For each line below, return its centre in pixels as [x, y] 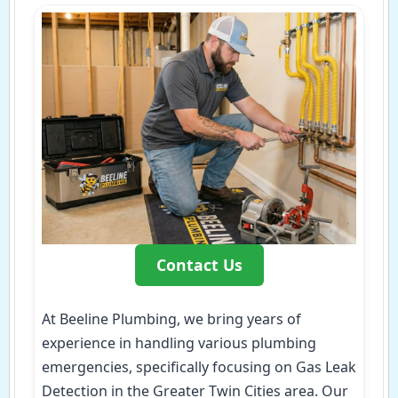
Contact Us [199, 265]
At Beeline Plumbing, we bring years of [171, 319]
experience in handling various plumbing [179, 343]
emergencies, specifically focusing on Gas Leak [199, 367]
